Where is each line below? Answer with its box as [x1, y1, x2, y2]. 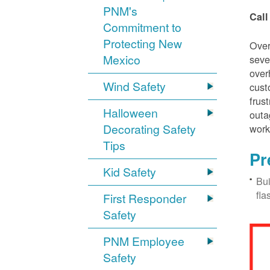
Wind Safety [103, 78, 166, 95]
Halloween [103, 104, 159, 122]
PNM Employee [103, 233, 185, 250]
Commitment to [103, 19, 182, 36]
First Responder [103, 190, 187, 207]
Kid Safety [103, 163, 157, 181]
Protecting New [103, 35, 183, 52]
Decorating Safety [103, 121, 196, 138]
